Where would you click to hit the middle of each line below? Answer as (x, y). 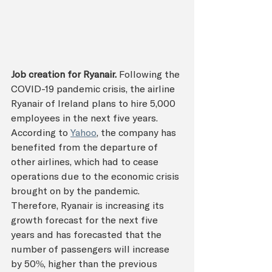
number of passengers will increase (91, 249)
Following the (151, 74)
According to (41, 132)
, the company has (138, 132)
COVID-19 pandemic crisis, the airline (94, 88)
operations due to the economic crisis (96, 176)
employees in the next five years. (86, 117)
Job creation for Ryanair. (64, 74)
